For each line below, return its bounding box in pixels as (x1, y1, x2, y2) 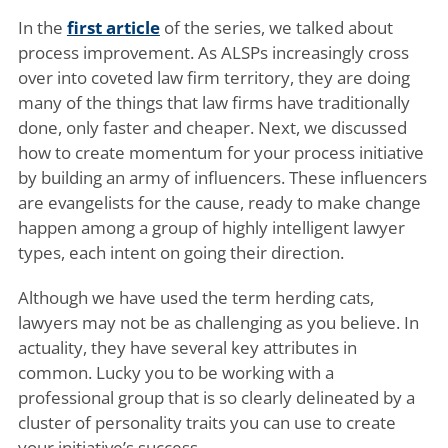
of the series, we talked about (159, 16, 393, 39)
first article (66, 16, 160, 39)
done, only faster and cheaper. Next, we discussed (17, 116, 407, 139)
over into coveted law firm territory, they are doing (17, 66, 410, 89)
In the (17, 16, 67, 39)
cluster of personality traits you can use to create (17, 411, 396, 434)
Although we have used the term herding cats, (17, 286, 374, 309)
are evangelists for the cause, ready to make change (17, 191, 421, 214)
